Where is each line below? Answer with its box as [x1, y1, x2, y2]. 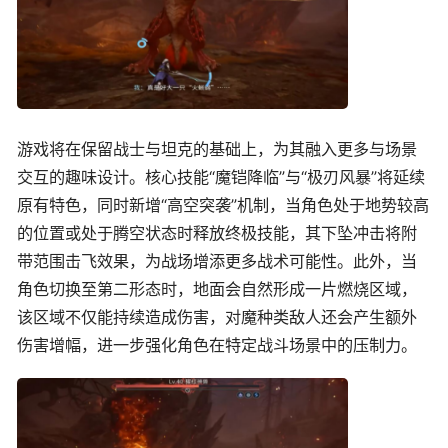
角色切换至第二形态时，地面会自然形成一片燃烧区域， [17, 279, 417, 300]
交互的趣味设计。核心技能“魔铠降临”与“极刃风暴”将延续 [17, 167, 425, 188]
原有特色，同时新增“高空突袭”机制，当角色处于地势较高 [17, 195, 429, 216]
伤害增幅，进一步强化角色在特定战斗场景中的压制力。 [17, 335, 417, 356]
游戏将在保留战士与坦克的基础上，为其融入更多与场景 [17, 139, 417, 160]
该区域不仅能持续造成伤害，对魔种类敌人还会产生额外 [17, 307, 417, 328]
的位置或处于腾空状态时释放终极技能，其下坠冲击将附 [17, 223, 417, 244]
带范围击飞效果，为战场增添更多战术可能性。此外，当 [17, 251, 417, 272]
